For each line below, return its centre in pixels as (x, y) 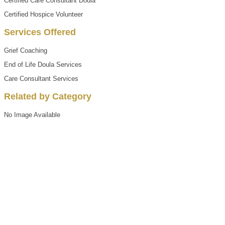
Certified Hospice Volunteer (43, 14)
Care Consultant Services (41, 78)
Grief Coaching (26, 50)
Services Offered (40, 32)
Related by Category (48, 96)
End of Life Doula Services (43, 64)
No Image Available (32, 115)
